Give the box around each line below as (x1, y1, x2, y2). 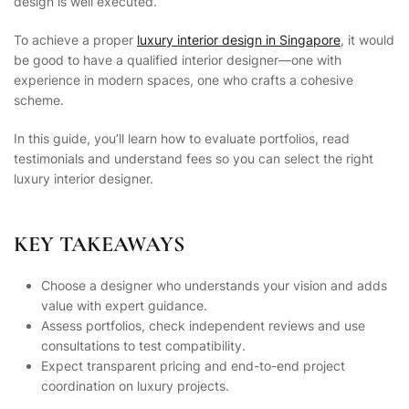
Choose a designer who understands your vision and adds (41, 277, 387, 293)
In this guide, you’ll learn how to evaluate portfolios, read (14, 130, 350, 146)
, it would (341, 31, 394, 47)
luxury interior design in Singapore (137, 31, 341, 47)
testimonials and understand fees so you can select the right (14, 150, 373, 166)
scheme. (14, 91, 64, 108)
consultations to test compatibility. (41, 337, 246, 353)
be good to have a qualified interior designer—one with (14, 51, 341, 68)
